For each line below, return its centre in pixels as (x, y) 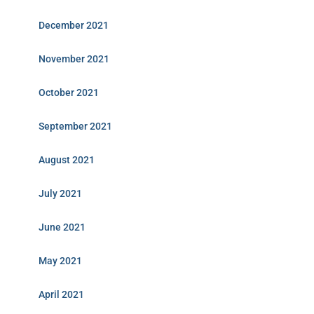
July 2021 (60, 193)
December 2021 (74, 25)
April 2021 (61, 294)
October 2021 (69, 93)
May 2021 (60, 261)
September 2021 (75, 126)
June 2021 (62, 227)
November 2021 (74, 59)
